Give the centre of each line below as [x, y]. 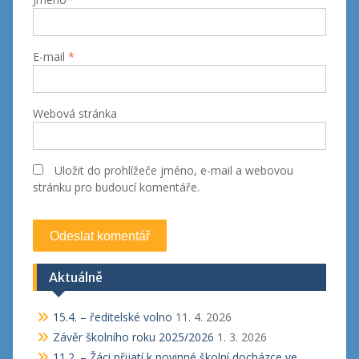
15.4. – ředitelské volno [112, 317]
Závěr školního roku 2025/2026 [133, 337]
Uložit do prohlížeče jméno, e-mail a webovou [173, 170]
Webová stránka [75, 113]
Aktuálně [75, 277]
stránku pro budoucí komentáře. [116, 187]
